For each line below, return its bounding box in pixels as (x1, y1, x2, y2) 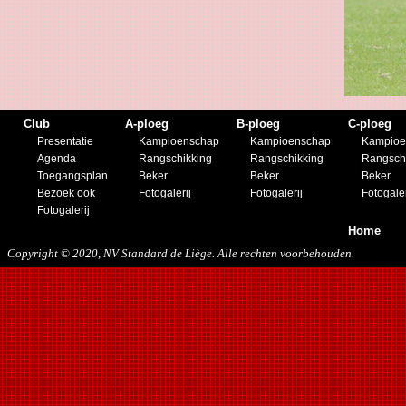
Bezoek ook (37, 186, 95, 199)
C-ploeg (348, 116, 391, 130)
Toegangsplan (37, 169, 108, 182)
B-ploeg (237, 116, 280, 130)
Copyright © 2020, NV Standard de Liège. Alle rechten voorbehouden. (7, 246, 354, 260)
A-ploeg (125, 116, 169, 130)
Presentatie (37, 134, 93, 148)
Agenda (37, 151, 76, 165)
